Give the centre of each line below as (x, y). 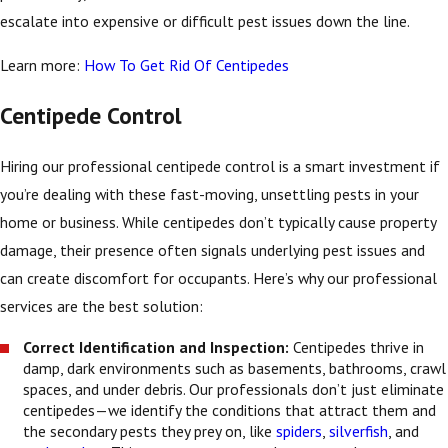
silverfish (359, 430)
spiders (299, 430)
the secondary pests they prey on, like (150, 430)
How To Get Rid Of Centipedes (186, 64)
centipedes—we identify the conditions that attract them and (230, 409)
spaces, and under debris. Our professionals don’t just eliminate (234, 388)
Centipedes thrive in (359, 346)
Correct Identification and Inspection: (158, 346)
